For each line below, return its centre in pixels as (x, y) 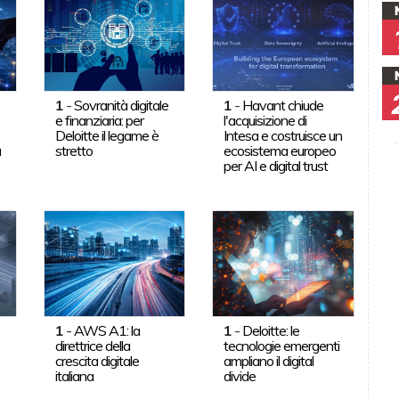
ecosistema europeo (280, 150)
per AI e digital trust (276, 165)
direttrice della (92, 345)
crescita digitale (97, 360)
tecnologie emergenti (282, 345)
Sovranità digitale (121, 105)
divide (240, 375)
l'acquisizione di (265, 120)
